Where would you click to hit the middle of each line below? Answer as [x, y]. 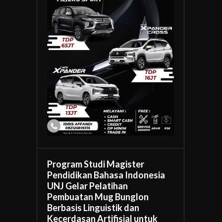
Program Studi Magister [96, 164]
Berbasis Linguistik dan [93, 208]
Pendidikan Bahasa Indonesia [106, 175]
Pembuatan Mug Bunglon [98, 197]
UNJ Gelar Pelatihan [88, 186]
